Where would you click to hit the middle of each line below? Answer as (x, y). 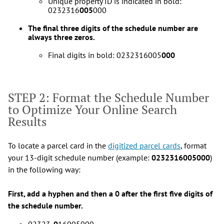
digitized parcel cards (144, 145)
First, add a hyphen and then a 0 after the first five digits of (110, 193)
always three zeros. (62, 37)
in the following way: (44, 169)
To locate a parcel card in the (58, 145)
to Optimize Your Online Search (92, 109)
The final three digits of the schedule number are (113, 28)
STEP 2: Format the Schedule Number (108, 97)
